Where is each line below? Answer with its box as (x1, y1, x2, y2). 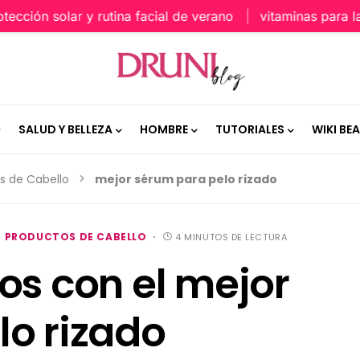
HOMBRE (139, 121, 188, 137)
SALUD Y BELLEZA (18, 121, 112, 137)
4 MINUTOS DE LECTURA (175, 231, 288, 243)
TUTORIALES (215, 121, 284, 137)
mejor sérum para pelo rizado (95, 171, 277, 187)
